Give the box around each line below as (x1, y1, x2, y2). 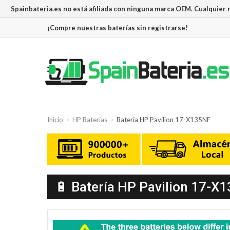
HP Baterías (72, 116, 107, 124)
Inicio (47, 116, 63, 124)
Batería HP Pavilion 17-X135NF (117, 116, 210, 124)
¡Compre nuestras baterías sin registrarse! (47, 24, 188, 32)
